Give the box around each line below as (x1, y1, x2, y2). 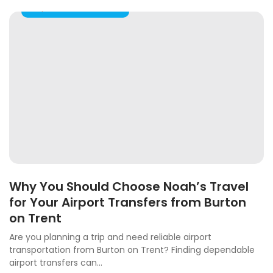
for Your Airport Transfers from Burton (9, 194, 246, 211)
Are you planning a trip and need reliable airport (9, 231, 211, 244)
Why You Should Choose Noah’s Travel (9, 178, 249, 196)
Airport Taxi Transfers (30, 2, 120, 14)
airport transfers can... (9, 257, 102, 269)
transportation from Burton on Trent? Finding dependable (9, 244, 255, 257)
